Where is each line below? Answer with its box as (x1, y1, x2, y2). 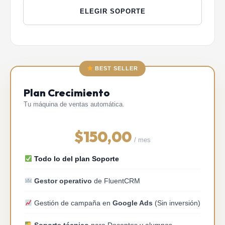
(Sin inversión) (153, 199, 201, 207)
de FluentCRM (92, 177, 141, 185)
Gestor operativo (34, 177, 92, 185)
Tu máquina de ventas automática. (24, 100, 125, 108)
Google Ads (113, 199, 153, 207)
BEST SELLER (93, 65, 139, 72)
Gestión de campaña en (32, 199, 113, 207)
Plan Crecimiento (24, 86, 110, 99)
